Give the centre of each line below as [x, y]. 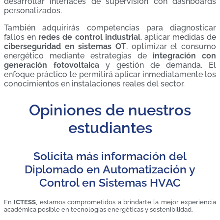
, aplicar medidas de [178, 37]
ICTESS [25, 202]
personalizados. [33, 11]
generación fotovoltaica [52, 65]
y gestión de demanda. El [158, 65]
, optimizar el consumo [171, 47]
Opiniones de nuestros [110, 110]
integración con [184, 56]
